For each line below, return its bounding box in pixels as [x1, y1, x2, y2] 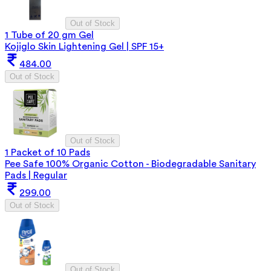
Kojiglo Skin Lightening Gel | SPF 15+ [5, 41, 164, 51]
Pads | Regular [5, 170, 67, 180]
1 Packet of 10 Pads [5, 147, 90, 157]
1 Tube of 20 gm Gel [5, 30, 94, 40]
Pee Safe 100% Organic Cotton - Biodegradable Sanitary [5, 158, 256, 169]
